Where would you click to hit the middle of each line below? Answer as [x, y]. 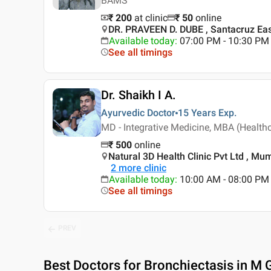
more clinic [142, 168]
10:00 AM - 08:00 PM [224, 180]
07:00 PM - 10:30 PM [224, 41]
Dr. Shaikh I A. [139, 95]
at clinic [151, 18]
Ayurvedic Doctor [138, 113]
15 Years [197, 113]
